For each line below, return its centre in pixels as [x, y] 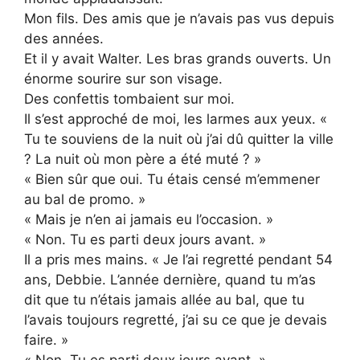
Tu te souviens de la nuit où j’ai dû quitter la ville [179, 139]
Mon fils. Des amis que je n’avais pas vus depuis [179, 18]
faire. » [46, 340]
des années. [64, 38]
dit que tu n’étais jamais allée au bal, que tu [164, 299]
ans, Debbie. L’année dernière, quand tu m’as [170, 279]
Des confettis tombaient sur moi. [129, 98]
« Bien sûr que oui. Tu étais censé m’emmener [172, 179]
